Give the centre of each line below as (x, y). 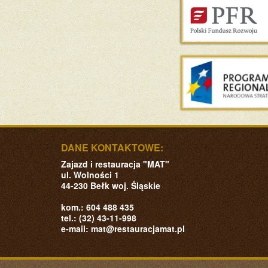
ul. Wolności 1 (90, 175)
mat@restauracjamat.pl (138, 229)
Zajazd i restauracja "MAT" (115, 164)
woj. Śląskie (136, 186)
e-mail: (76, 229)
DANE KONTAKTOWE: (112, 148)
